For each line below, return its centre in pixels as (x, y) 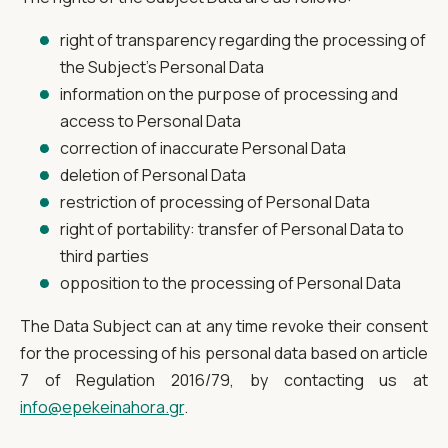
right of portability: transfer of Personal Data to (232, 229)
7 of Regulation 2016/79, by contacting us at (224, 380)
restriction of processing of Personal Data (215, 202)
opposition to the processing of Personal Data (230, 283)
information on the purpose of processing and (229, 94)
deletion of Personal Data (153, 175)
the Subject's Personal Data (162, 67)
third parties (104, 256)
